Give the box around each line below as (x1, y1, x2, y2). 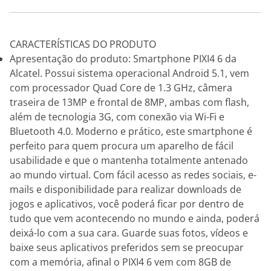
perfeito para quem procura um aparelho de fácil (10, 139, 233, 152)
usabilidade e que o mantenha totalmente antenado (10, 154, 248, 167)
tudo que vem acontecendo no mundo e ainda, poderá (10, 212, 260, 225)
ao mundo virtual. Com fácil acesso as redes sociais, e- (10, 168, 256, 181)
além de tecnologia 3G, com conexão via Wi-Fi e (10, 110, 224, 123)
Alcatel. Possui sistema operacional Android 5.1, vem (10, 67, 249, 80)
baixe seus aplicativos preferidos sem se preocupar (10, 241, 244, 254)
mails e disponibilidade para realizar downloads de (10, 183, 241, 196)
